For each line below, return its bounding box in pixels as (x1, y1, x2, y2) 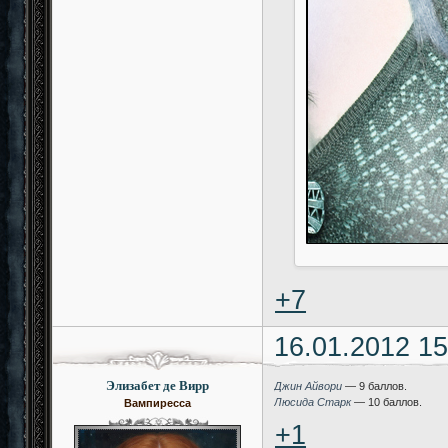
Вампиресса (124, 397, 191, 410)
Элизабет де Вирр (106, 375, 209, 396)
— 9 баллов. (342, 380, 408, 393)
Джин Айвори (274, 380, 343, 393)
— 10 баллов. (351, 396, 423, 409)
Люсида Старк (274, 396, 352, 409)
